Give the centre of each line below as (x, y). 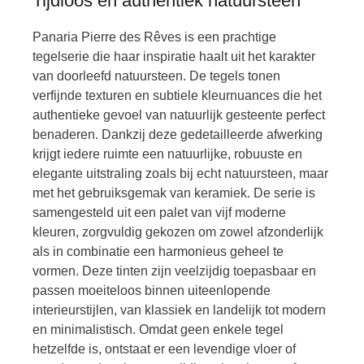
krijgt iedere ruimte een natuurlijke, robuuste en (167, 154)
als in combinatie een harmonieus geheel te (158, 251)
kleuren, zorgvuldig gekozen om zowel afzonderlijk (178, 232)
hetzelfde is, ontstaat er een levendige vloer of (164, 349)
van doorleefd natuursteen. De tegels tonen (156, 76)
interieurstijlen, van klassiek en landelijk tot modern (179, 310)
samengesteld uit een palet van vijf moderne (159, 212)
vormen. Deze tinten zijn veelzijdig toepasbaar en (174, 271)
